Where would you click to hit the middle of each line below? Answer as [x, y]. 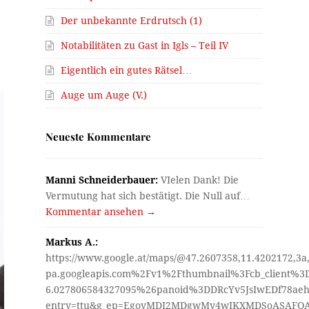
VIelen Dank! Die [199, 180]
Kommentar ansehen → [101, 212]
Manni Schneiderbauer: [102, 180]
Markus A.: [72, 242]
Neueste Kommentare [99, 137]
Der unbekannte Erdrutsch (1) [132, 21]
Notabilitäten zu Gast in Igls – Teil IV [145, 46]
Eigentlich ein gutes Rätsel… [127, 71]
